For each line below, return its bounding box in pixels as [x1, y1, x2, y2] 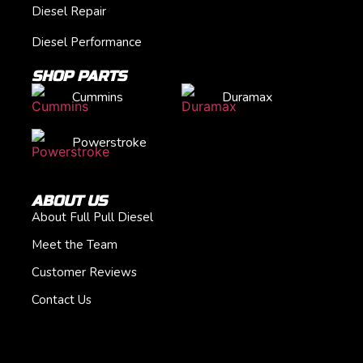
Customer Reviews [32, 264, 137, 281]
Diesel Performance [32, 34, 142, 51]
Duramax [222, 88, 272, 107]
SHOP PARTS [32, 67, 126, 86]
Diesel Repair [32, 3, 106, 20]
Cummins [72, 88, 123, 107]
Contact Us [32, 292, 92, 309]
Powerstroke [72, 134, 147, 152]
